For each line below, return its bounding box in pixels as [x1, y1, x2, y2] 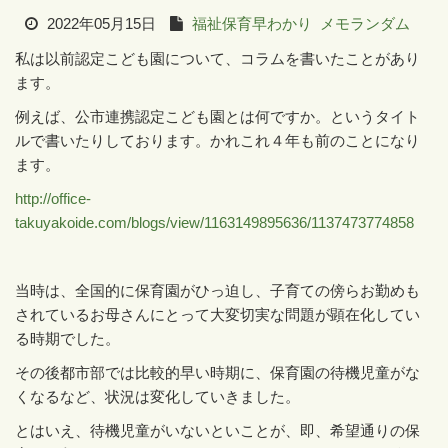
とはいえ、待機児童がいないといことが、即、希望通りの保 [15, 422, 420, 439]
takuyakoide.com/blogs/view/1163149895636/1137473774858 [15, 214, 414, 231]
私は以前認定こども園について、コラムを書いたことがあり [15, 50, 420, 67]
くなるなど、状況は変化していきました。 [15, 388, 300, 405]
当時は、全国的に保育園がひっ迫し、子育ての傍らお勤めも [15, 282, 420, 299]
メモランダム [320, 15, 410, 32]
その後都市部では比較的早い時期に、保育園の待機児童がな [15, 364, 420, 381]
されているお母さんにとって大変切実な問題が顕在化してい [15, 306, 420, 323]
